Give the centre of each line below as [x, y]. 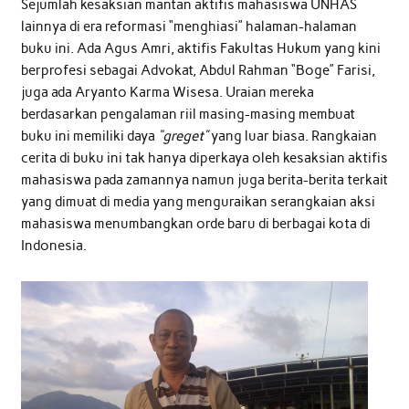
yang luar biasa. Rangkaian [292, 136]
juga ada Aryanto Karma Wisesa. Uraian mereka [167, 93]
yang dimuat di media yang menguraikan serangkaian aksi [198, 202]
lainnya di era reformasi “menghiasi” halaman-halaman [189, 27]
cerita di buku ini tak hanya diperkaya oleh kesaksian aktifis [204, 158]
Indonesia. [53, 246]
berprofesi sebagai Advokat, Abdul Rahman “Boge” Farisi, [198, 71]
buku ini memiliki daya [89, 136]
